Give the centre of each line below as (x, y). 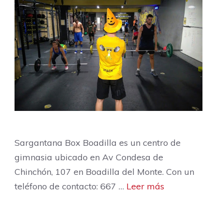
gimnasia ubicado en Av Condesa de (89, 157)
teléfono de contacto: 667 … (70, 186)
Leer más (145, 186)
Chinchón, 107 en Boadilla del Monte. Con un (104, 171)
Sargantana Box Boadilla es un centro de (98, 142)
